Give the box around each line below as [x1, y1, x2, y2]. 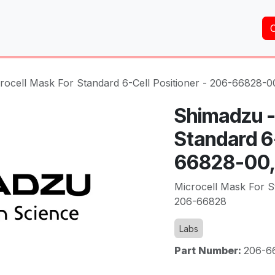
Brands [219, 22, 252, 34]
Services [122, 22, 163, 34]
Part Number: [174, 244, 244, 257]
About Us [56, 22, 102, 34]
